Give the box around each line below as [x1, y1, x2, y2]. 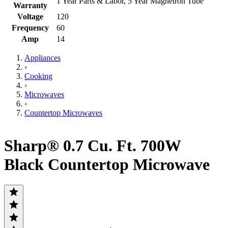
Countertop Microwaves [24, 108, 102, 117]
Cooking [24, 71, 52, 80]
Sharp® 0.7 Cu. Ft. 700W [4, 136, 181, 155]
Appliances [24, 53, 61, 62]
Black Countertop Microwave [4, 155, 210, 174]
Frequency [11, 23, 49, 32]
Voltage [17, 12, 43, 21]
